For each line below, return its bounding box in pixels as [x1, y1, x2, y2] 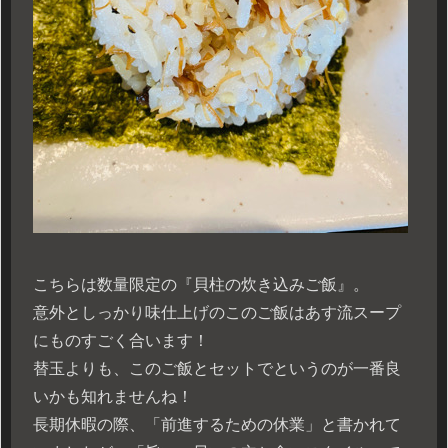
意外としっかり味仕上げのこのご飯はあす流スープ [33, 304, 401, 322]
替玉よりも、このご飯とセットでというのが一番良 [33, 360, 401, 378]
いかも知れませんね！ [33, 388, 193, 406]
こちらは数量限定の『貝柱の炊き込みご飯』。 [33, 276, 369, 294]
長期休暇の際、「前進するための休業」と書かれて [33, 416, 401, 434]
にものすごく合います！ [33, 332, 209, 350]
